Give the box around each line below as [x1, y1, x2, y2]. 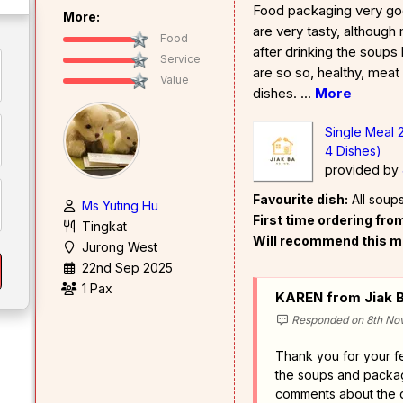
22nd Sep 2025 [82, 259, 173, 275]
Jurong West [82, 238, 157, 255]
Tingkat [82, 218, 127, 234]
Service [160, 51, 201, 66]
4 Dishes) [325, 142, 381, 158]
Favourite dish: [253, 191, 348, 207]
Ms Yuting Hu [82, 197, 158, 213]
